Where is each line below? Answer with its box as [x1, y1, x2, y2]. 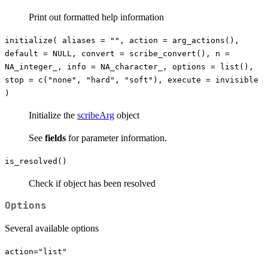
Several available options [5, 223, 99, 233]
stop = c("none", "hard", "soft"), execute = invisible [5, 75, 258, 84]
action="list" [5, 246, 67, 256]
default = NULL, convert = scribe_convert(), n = [5, 48, 230, 58]
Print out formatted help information [29, 11, 164, 22]
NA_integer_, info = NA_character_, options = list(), [5, 62, 254, 71]
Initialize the [29, 109, 77, 120]
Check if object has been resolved [29, 178, 156, 188]
